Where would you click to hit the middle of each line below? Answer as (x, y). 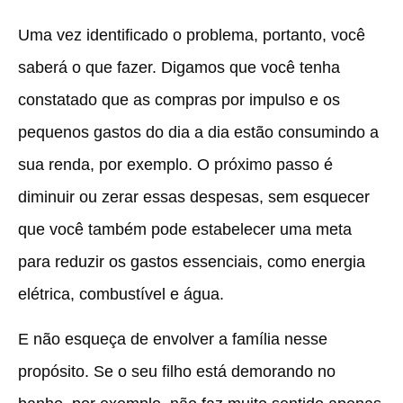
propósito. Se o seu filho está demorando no (177, 372)
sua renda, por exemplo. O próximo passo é (175, 164)
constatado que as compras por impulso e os (179, 99)
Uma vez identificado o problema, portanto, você (192, 35)
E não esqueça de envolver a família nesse (173, 340)
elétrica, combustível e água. (121, 294)
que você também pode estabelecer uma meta (185, 229)
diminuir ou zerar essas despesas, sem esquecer (194, 197)
